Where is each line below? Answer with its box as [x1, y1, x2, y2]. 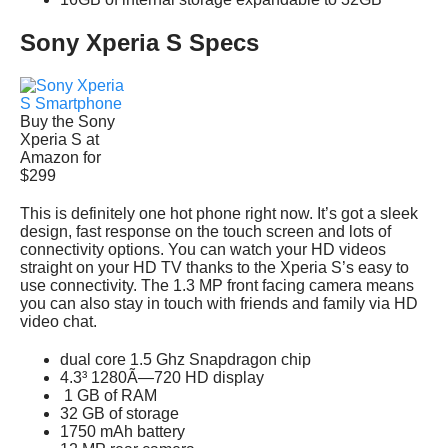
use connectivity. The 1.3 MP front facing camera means [20, 276, 414, 294]
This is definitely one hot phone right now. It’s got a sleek [20, 204, 418, 222]
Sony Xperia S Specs [20, 28, 259, 56]
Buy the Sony [20, 112, 115, 130]
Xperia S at [20, 130, 99, 148]
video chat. [20, 312, 97, 330]
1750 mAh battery [60, 422, 185, 440]
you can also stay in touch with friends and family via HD [20, 294, 418, 312]
